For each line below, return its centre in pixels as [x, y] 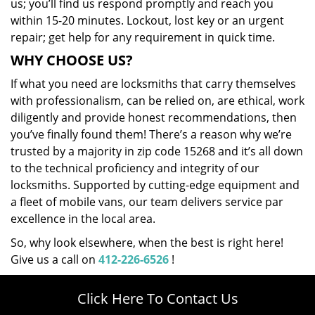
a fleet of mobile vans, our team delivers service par [147, 202]
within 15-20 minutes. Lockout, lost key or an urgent [147, 20]
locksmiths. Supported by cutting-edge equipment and [155, 185]
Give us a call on [54, 259]
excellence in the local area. [83, 219]
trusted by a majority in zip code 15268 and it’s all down [157, 151]
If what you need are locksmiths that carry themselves [153, 84]
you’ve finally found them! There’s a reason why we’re [151, 134]
